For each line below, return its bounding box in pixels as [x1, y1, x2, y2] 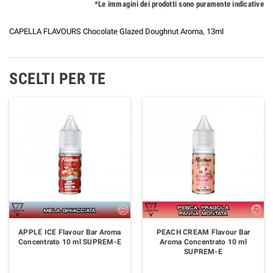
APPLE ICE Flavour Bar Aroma [18, 227, 121, 236]
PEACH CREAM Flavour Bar [156, 227, 250, 236]
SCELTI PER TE [9, 69, 106, 88]
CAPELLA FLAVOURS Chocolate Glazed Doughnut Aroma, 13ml [9, 26, 224, 36]
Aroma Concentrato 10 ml [160, 237, 247, 246]
